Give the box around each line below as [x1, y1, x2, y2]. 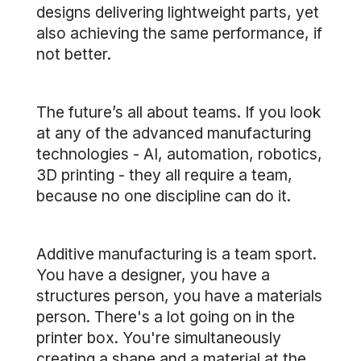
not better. [36, 44, 111, 64]
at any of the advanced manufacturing [36, 123, 311, 143]
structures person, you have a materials [36, 286, 322, 305]
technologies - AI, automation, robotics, [36, 144, 322, 164]
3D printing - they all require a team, [36, 165, 293, 185]
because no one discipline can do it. [36, 186, 291, 205]
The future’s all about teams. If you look [36, 102, 321, 122]
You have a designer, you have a [36, 265, 270, 284]
